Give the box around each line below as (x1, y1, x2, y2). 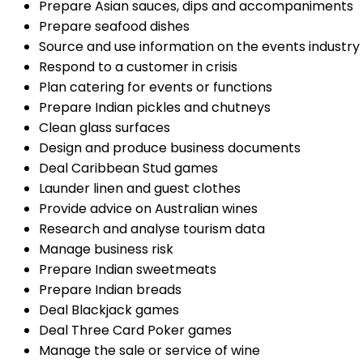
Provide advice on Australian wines (39, 199, 258, 219)
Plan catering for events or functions (39, 78, 272, 97)
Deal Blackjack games (39, 301, 179, 320)
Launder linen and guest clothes (39, 179, 241, 199)
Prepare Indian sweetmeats (39, 260, 216, 280)
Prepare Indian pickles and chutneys (39, 98, 271, 117)
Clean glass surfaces (39, 118, 170, 138)
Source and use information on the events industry (39, 37, 360, 57)
